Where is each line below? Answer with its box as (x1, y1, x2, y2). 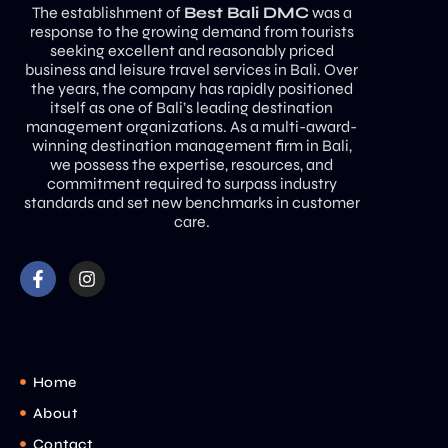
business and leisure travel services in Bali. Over (25, 59, 358, 79)
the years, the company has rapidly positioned (30, 78, 353, 98)
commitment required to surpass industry (46, 173, 337, 193)
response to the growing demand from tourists (29, 21, 354, 41)
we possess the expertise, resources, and (50, 154, 333, 174)
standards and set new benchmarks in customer (23, 192, 360, 212)
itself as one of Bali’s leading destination (50, 97, 333, 117)
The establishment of (31, 2, 184, 22)
